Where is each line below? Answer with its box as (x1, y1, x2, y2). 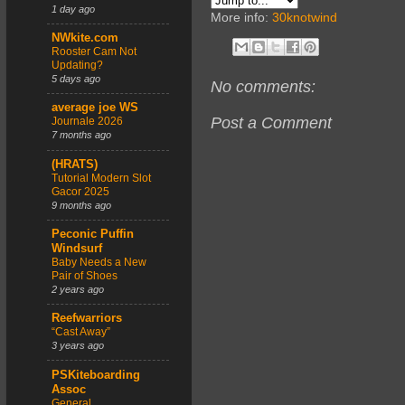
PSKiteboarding (52, 368, 140, 381)
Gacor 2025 (52, 184, 109, 198)
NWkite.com (52, 32, 118, 45)
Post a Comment (211, 113, 332, 132)
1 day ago (52, 3, 95, 14)
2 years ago (52, 284, 104, 296)
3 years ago (52, 340, 104, 352)
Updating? (52, 59, 103, 72)
